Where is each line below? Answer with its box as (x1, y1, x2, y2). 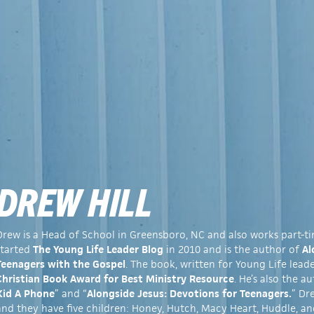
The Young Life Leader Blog (33, 242, 163, 256)
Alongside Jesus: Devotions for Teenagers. (87, 286, 292, 300)
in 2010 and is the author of (163, 242, 302, 256)
